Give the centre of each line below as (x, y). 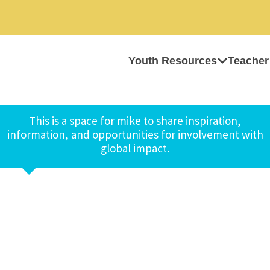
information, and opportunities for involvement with (135, 134)
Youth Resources (173, 61)
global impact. (135, 148)
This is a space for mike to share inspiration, (135, 121)
